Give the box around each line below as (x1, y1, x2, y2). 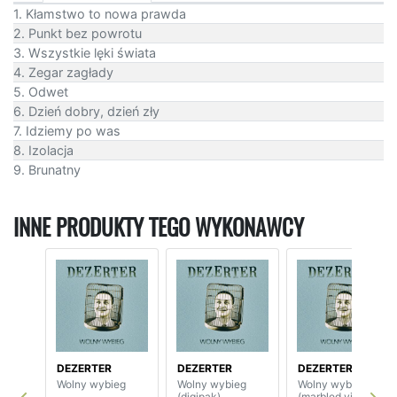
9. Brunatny (13, 161, 81, 177)
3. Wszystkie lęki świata (13, 44, 156, 60)
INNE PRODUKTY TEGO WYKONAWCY (13, 212, 304, 243)
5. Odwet (13, 83, 68, 99)
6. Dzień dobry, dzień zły (13, 103, 160, 119)
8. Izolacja (13, 142, 74, 158)
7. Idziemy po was (13, 122, 121, 138)
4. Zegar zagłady (13, 64, 113, 80)
